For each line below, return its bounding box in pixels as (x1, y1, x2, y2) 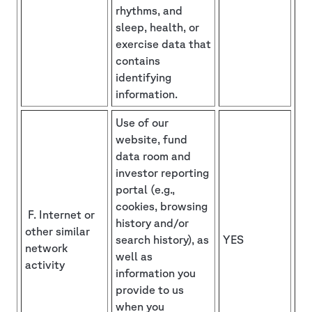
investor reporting (116, 166, 209, 179)
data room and (116, 149, 191, 162)
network (25, 241, 68, 254)
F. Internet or (25, 208, 95, 221)
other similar (25, 224, 90, 237)
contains (116, 54, 160, 67)
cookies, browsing (116, 199, 208, 212)
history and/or (116, 216, 189, 229)
